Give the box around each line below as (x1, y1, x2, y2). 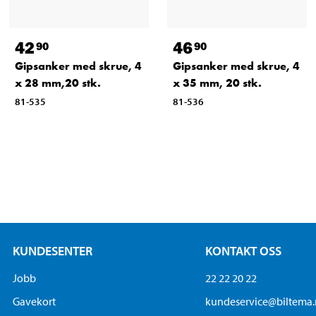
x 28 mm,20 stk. (14, 75, 101, 91)
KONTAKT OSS (205, 243, 281, 260)
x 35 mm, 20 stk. (172, 75, 262, 91)
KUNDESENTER (13, 243, 93, 260)
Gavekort (13, 294, 56, 309)
